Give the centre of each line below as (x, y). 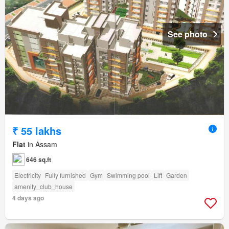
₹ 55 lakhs (37, 131)
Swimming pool (128, 175)
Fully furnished (65, 175)
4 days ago (28, 198)
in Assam (41, 144)
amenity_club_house (43, 187)
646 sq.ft (39, 160)
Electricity (28, 175)
